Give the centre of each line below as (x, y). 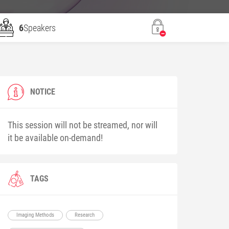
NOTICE (43, 91)
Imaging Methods (36, 215)
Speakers (39, 28)
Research (85, 215)
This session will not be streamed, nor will (83, 125)
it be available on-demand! (55, 138)
